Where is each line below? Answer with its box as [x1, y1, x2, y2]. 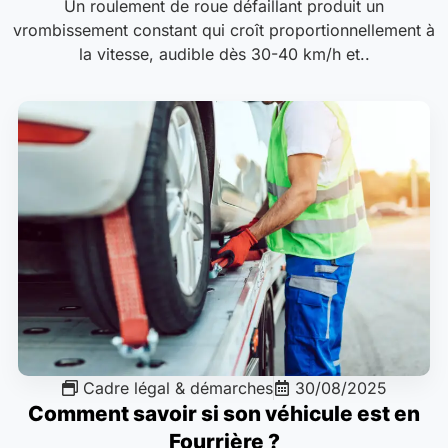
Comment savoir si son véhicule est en [28, 400, 420, 426]
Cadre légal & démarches [82, 377, 273, 398]
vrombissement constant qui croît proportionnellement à [13, 20, 435, 41]
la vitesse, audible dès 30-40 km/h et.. [78, 44, 370, 65]
